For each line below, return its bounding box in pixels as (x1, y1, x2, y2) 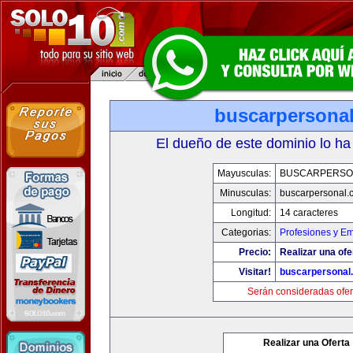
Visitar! (238, 266, 271, 277)
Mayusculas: (217, 168, 271, 179)
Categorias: (221, 227, 271, 238)
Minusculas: (219, 188, 271, 199)
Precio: (238, 247, 271, 258)
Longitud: (230, 207, 271, 218)
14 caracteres (279, 207, 338, 218)
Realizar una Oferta (263, 337, 350, 348)
